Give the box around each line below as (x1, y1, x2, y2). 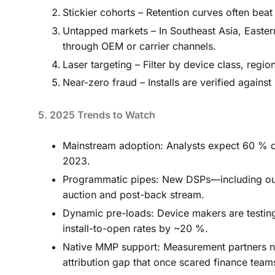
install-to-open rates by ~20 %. (63, 222, 208, 234)
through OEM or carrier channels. (63, 39, 216, 52)
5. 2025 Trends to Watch (38, 109, 155, 122)
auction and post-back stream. (63, 188, 204, 201)
